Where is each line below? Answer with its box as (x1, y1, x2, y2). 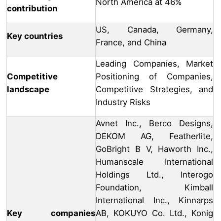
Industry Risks (96, 97, 150, 108)
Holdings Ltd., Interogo (96, 170, 213, 180)
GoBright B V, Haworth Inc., (96, 144, 213, 154)
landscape (7, 84, 49, 95)
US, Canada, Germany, (96, 25, 213, 35)
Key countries (7, 31, 63, 41)
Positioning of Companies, (96, 72, 213, 82)
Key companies (7, 208, 95, 219)
